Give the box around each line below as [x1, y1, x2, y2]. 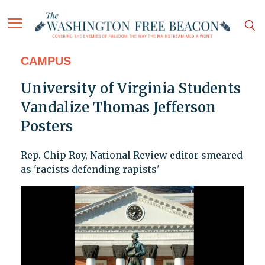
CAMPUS [20, 54, 71, 68]
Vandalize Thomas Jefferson [20, 98, 216, 117]
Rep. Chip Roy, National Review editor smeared [20, 149, 243, 161]
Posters [20, 117, 73, 136]
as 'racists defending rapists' [20, 163, 160, 176]
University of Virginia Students [20, 79, 241, 98]
